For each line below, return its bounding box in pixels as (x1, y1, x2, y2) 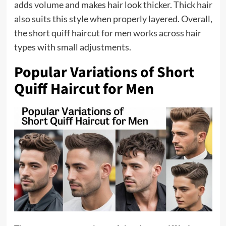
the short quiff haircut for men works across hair (14, 27, 201, 39)
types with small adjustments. (14, 41, 131, 53)
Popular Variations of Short (14, 62, 194, 84)
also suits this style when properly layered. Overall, (14, 13, 212, 25)
